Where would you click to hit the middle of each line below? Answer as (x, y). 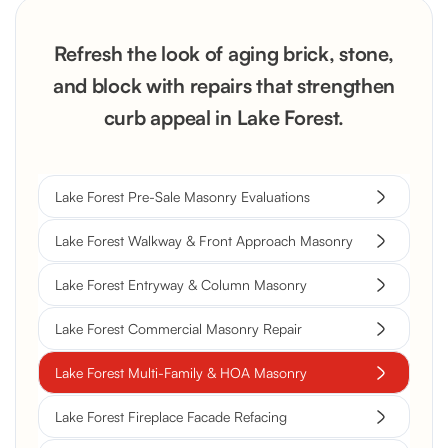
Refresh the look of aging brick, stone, (224, 54)
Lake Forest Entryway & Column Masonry (181, 285)
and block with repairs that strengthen (224, 86)
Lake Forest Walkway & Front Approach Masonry (204, 241)
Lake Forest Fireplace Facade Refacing (171, 417)
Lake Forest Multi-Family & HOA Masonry (181, 373)
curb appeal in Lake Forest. (224, 118)
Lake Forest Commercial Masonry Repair (178, 329)
